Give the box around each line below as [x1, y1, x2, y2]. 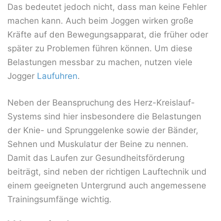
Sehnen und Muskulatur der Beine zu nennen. [7, 139, 188, 149]
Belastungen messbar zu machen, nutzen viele [7, 57, 192, 68]
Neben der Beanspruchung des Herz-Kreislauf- [7, 97, 195, 108]
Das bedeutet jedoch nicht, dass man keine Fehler [7, 2, 207, 12]
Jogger [7, 71, 37, 81]
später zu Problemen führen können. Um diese [7, 43, 192, 54]
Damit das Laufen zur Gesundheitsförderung [7, 152, 184, 163]
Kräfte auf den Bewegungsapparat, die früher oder [7, 30, 208, 40]
